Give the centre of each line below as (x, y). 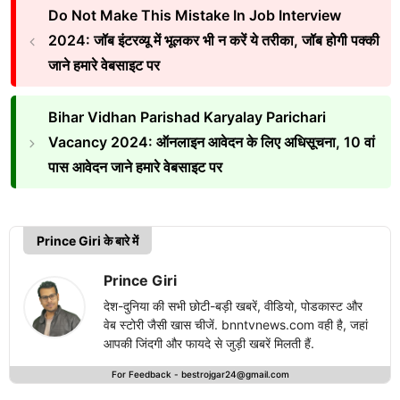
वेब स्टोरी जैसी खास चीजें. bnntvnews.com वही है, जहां (236, 324)
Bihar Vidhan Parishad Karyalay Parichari (187, 117)
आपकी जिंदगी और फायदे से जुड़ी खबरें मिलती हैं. (209, 343)
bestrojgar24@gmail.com (235, 374)
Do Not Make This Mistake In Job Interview (194, 15)
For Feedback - (146, 374)
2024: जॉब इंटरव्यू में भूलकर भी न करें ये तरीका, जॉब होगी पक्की (213, 40)
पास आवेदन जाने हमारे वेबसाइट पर (135, 167)
